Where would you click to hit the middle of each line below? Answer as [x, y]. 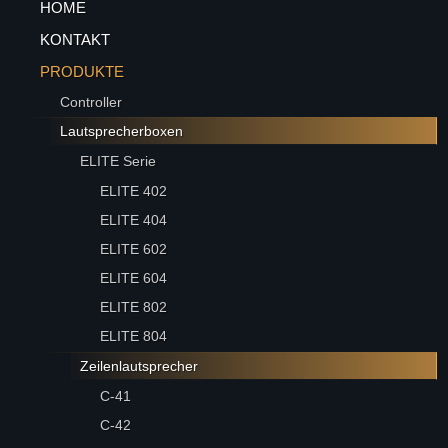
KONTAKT [75, 39]
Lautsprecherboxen [122, 131]
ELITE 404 [134, 220]
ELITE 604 [134, 278]
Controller [91, 102]
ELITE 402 [134, 191]
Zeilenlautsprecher [139, 366]
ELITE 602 [134, 249]
